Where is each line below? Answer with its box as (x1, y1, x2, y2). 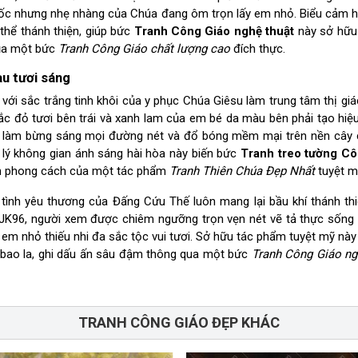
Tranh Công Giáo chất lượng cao (58, 41, 230, 56)
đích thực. (229, 41, 285, 56)
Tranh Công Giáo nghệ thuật (133, 23, 295, 38)
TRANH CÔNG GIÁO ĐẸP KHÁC (78, 314, 280, 332)
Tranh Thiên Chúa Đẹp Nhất (169, 163, 315, 178)
